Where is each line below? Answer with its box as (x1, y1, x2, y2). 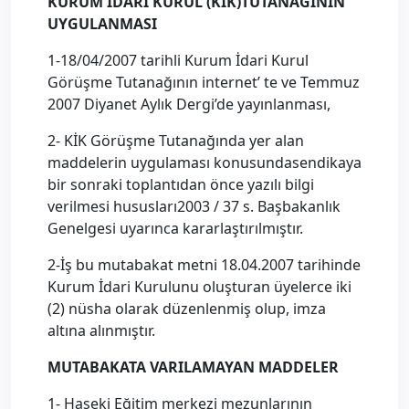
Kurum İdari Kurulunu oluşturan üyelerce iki (47, 277, 351, 297)
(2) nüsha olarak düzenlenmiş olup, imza (47, 299, 326, 319)
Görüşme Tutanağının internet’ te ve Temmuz (47, 72, 360, 92)
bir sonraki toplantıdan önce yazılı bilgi (47, 174, 314, 194)
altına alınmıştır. (47, 320, 155, 341)
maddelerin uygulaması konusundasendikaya (47, 152, 362, 173)
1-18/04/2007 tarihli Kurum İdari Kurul (47, 50, 309, 70)
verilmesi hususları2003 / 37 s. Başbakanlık (47, 196, 341, 216)
